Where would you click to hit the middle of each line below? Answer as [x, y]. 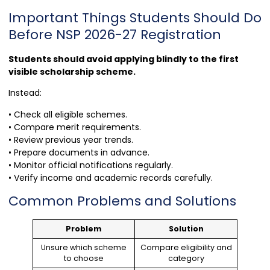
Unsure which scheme [84, 247]
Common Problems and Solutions [122, 201]
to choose [84, 258]
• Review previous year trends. [71, 140]
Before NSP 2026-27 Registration [115, 34]
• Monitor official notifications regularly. [91, 165]
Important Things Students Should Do [135, 17]
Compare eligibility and [186, 247]
